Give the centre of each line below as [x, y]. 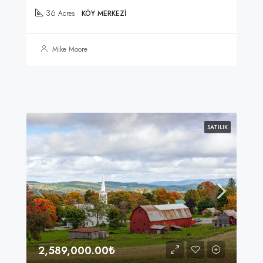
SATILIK [218, 127]
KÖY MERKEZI [104, 13]
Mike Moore [70, 49]
